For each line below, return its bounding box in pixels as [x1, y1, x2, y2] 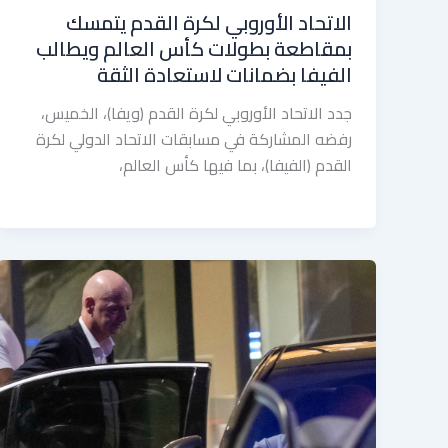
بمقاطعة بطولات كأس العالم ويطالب [36, 29, 352, 67]
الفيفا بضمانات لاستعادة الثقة [97, 55, 352, 93]
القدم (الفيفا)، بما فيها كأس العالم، [119, 149, 352, 180]
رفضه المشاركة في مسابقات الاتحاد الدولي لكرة [36, 123, 352, 154]
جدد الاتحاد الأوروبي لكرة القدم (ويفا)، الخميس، [41, 97, 352, 128]
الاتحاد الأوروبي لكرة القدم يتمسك [66, 3, 352, 41]
